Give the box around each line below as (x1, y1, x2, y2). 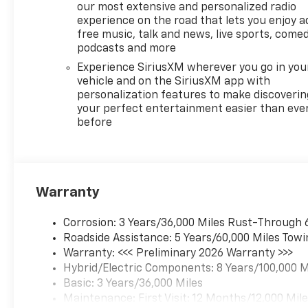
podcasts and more (77, 43, 177, 55)
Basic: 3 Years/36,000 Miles (63, 278, 203, 290)
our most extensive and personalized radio (77, 2, 297, 14)
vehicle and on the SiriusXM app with (77, 76, 271, 88)
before (77, 118, 113, 129)
